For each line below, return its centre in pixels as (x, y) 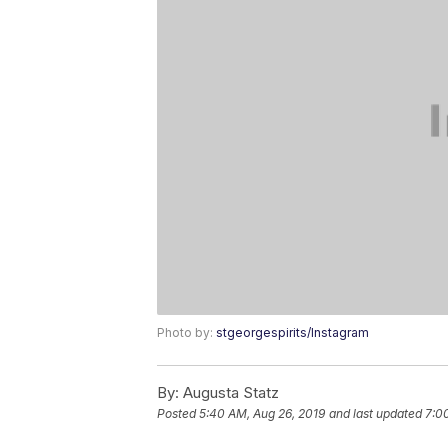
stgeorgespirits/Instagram (292, 333)
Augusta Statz (229, 393)
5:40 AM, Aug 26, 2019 (262, 414)
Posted (178, 414)
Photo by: (186, 333)
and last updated (375, 414)
